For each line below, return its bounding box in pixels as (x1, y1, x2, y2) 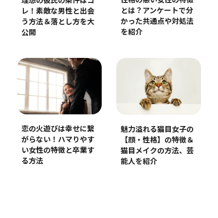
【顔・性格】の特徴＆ (120, 136, 194, 144)
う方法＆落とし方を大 (21, 18, 94, 26)
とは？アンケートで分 (120, 7, 193, 15)
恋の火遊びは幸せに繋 (21, 126, 94, 133)
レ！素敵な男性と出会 (21, 8, 94, 16)
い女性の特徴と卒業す (21, 147, 94, 155)
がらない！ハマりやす (21, 136, 94, 144)
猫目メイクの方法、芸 (120, 147, 194, 155)
